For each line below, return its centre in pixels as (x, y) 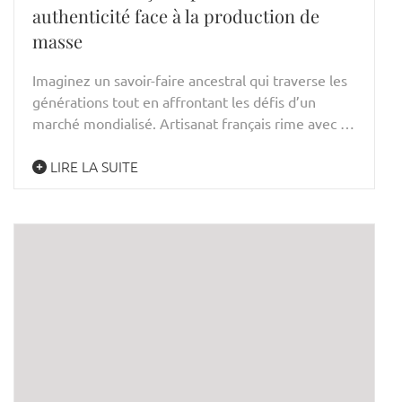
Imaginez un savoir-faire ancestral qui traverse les (190, 80)
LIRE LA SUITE (92, 166)
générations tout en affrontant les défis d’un (174, 102)
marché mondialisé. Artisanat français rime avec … (193, 123)
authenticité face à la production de (176, 16)
